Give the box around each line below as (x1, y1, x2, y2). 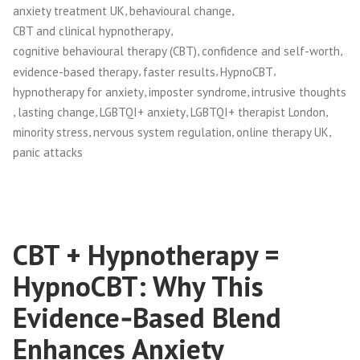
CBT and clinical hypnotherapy (13, 23, 170, 39)
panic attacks (13, 145, 83, 161)
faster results (143, 63, 215, 80)
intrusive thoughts (252, 84, 346, 100)
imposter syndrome (149, 84, 247, 100)
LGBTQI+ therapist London (190, 104, 325, 121)
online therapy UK (236, 125, 329, 141)
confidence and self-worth (202, 43, 340, 59)
